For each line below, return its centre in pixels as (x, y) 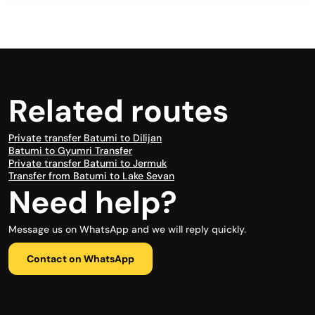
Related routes (118, 111)
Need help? (93, 202)
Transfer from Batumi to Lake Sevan (91, 176)
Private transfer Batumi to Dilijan (85, 138)
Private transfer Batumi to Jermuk (88, 163)
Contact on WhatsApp (81, 259)
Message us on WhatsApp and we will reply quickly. (127, 229)
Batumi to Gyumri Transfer (70, 150)
